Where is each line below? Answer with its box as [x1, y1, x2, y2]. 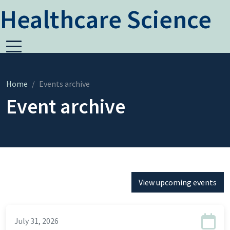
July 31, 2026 [14, 216, 59, 226]
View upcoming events [139, 177, 217, 187]
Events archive [39, 79, 90, 89]
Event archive [6, 93, 125, 119]
